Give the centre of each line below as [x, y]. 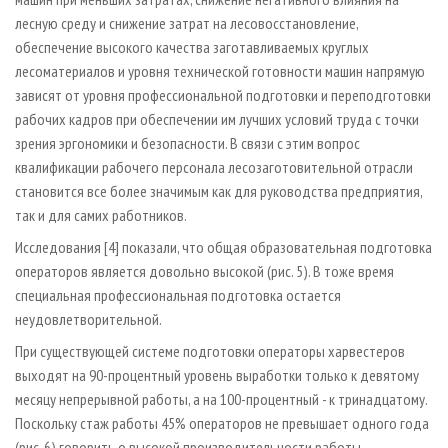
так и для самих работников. [101, 214]
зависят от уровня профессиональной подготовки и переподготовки [223, 94]
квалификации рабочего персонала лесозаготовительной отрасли [214, 166]
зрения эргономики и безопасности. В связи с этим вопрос [187, 142]
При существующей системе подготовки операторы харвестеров [210, 350]
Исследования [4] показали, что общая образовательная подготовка [223, 246]
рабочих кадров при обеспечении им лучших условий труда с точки [217, 118]
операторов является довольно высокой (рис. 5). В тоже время [204, 270]
